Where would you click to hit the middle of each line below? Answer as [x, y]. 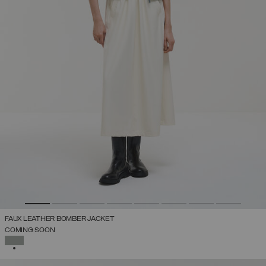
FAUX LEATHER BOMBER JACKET [60, 219]
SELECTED [39, 238]
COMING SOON [30, 230]
